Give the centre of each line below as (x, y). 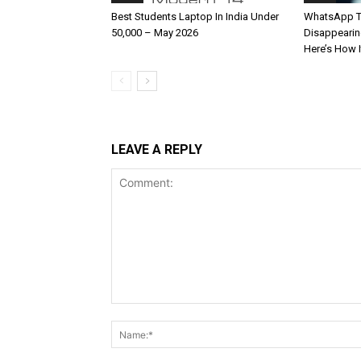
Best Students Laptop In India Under (195, 17)
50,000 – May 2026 (155, 33)
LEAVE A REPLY (157, 149)
